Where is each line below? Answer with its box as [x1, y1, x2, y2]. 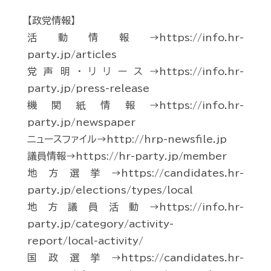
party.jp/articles [27, 50, 117, 60]
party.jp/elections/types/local [27, 185, 193, 195]
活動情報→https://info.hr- [27, 33, 244, 43]
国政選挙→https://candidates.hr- [27, 253, 244, 263]
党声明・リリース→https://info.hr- [27, 67, 244, 77]
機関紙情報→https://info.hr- [27, 100, 244, 111]
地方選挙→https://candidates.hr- [27, 168, 244, 178]
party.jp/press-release [27, 83, 149, 94]
